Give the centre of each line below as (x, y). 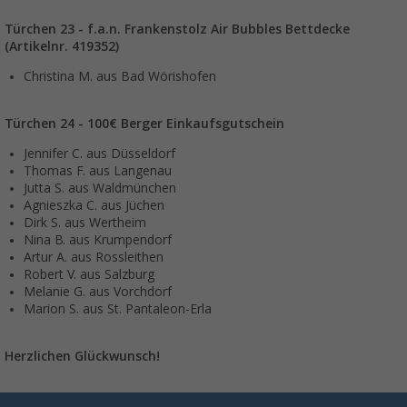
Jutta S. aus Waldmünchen (100, 189)
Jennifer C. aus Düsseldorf (99, 154)
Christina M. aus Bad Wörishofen (120, 77)
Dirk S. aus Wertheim (85, 223)
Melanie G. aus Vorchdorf (98, 292)
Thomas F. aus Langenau (98, 171)
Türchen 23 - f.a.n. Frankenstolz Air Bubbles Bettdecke (177, 30)
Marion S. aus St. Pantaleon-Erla (118, 309)
